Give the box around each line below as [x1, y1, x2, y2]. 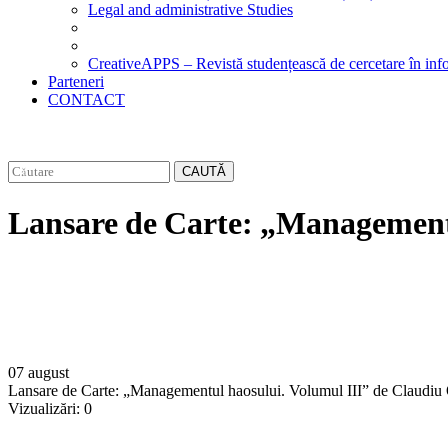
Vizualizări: [8, 400, 80, 418]
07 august [8, 364, 69, 382]
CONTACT [48, 91, 125, 108]
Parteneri [48, 73, 104, 90]
